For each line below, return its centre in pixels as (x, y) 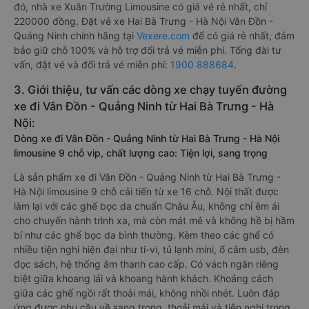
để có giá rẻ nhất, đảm (242, 36)
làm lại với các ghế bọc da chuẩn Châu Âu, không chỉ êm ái (147, 206)
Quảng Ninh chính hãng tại (75, 36)
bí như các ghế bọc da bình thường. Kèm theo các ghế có (144, 235)
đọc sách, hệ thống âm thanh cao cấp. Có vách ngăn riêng (146, 264)
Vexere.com (163, 36)
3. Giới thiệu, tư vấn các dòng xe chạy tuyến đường (150, 90)
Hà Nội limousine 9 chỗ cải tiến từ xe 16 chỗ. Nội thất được (146, 191)
